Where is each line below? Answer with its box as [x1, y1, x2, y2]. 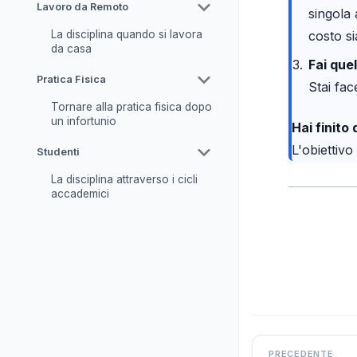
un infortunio [50, 115, 116, 128]
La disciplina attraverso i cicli [50, 173, 198, 186]
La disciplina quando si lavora [50, 28, 202, 41]
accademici [50, 187, 109, 201]
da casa [50, 42, 92, 56]
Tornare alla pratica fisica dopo [50, 100, 212, 114]
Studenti [37, 146, 80, 158]
